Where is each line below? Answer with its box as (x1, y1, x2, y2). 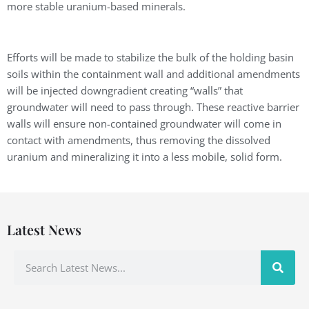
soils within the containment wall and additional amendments (7, 67, 300, 81)
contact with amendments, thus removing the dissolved (7, 133, 270, 148)
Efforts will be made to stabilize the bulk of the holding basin (7, 50, 294, 65)
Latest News (7, 221, 81, 239)
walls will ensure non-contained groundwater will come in (7, 117, 281, 131)
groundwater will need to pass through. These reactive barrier (7, 100, 299, 114)
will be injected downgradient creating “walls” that (7, 83, 243, 98)
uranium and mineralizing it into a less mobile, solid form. (7, 150, 282, 164)
